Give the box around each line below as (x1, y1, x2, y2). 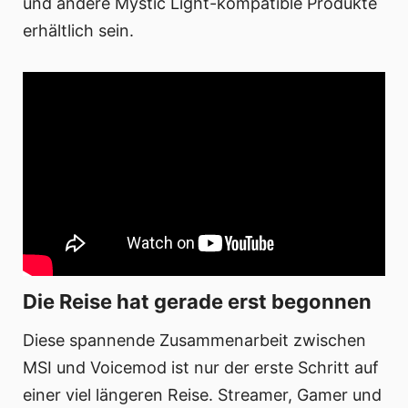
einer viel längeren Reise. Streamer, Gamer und (23, 384, 382, 404)
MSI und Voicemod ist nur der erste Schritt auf (23, 357, 379, 377)
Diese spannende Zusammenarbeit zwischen (23, 330, 366, 350)
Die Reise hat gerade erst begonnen (23, 289, 372, 313)
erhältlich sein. (23, 21, 134, 40)
